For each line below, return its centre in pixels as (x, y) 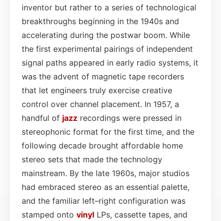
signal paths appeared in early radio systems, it (110, 62)
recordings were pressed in (129, 118)
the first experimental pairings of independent (107, 49)
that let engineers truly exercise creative (97, 90)
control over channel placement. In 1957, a (100, 104)
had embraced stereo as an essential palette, (106, 187)
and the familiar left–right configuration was (104, 201)
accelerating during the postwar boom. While (106, 35)
